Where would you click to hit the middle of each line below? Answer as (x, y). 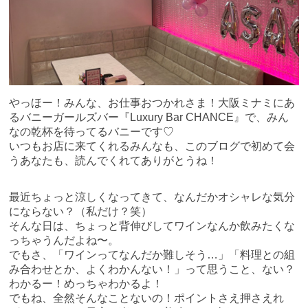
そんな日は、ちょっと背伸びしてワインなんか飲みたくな (152, 226)
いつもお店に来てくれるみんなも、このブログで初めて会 (152, 146)
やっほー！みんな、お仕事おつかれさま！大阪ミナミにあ (152, 103)
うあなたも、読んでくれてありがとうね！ (114, 161)
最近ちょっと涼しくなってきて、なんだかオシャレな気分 (152, 197)
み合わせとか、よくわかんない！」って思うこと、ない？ (152, 269)
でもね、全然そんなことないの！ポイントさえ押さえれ (147, 298)
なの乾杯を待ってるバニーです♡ (92, 132)
